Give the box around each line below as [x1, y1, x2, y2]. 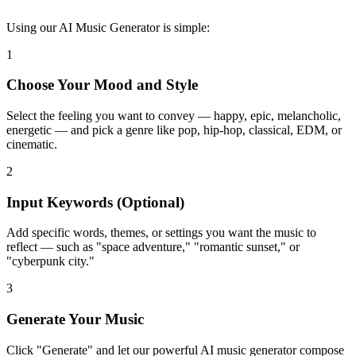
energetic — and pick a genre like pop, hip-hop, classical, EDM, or [6, 122, 342, 137]
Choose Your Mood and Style [6, 76, 198, 94]
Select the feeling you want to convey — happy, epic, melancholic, [6, 108, 341, 122]
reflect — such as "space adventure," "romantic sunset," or [6, 240, 300, 254]
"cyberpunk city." [6, 254, 95, 269]
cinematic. [6, 137, 57, 151]
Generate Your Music [6, 311, 144, 328]
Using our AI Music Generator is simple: [6, 20, 210, 34]
